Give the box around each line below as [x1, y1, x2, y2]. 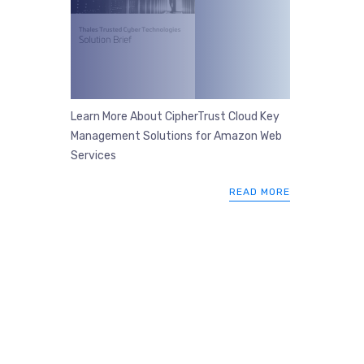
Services [71, 149, 116, 162]
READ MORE [229, 186, 290, 197]
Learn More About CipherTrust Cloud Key [71, 110, 279, 123]
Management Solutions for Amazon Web [71, 129, 282, 143]
